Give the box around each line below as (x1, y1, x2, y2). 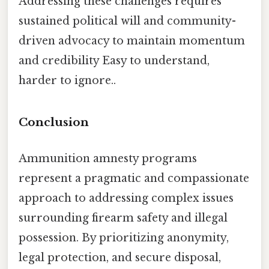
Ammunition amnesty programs (19, 151, 197, 165)
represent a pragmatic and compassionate (19, 171, 249, 185)
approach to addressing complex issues (19, 191, 234, 205)
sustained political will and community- (19, 14, 236, 28)
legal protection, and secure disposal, (19, 250, 221, 264)
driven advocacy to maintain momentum (19, 34, 245, 47)
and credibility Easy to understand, (19, 53, 210, 67)
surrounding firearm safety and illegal (19, 211, 228, 225)
